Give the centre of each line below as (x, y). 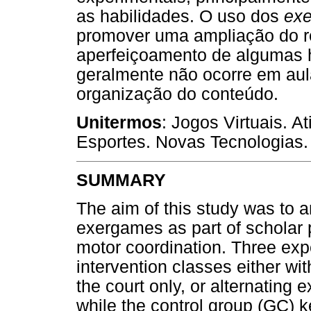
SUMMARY (121, 180)
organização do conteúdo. (177, 94)
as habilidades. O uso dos (180, 16)
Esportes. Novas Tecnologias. (192, 142)
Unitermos (119, 122)
